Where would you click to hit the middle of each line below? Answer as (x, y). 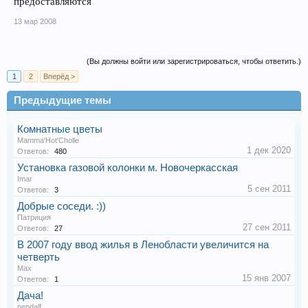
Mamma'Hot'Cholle (48, 141)
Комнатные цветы (60, 130)
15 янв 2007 (266, 278)
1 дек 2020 (269, 151)
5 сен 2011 (269, 189)
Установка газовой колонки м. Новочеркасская (128, 168)
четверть (38, 257)
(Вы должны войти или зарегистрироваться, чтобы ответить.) (194, 62)
